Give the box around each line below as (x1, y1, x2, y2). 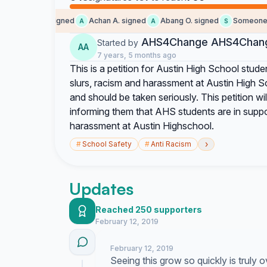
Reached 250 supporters (95, 204, 202, 215)
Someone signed (2, 16, 63, 25)
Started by (97, 38, 138, 48)
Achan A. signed (77, 16, 135, 25)
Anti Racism (151, 139, 191, 148)
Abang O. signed (148, 16, 207, 25)
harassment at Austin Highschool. (70, 120, 214, 132)
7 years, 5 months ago (97, 51, 176, 60)
